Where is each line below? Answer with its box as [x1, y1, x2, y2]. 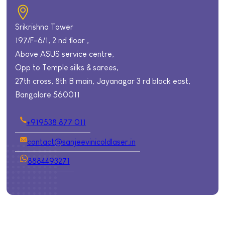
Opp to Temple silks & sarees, [15, 63, 119, 72]
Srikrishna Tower [15, 22, 74, 32]
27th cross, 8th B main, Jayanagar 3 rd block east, [15, 76, 191, 86]
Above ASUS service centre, [15, 49, 115, 59]
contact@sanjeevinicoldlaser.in [27, 137, 136, 146]
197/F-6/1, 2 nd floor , [15, 36, 89, 45]
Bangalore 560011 [15, 90, 80, 99]
